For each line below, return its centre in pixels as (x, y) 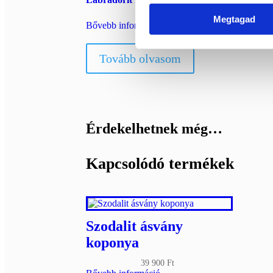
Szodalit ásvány (134, 226)
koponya (112, 242)
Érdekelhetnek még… (154, 128)
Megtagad (234, 19)
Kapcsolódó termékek (160, 163)
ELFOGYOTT (172, 11)
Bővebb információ (123, 25)
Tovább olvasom (140, 58)
